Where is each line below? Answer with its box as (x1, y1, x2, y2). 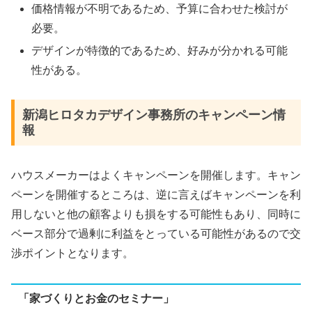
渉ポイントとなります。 (11, 247, 134, 260)
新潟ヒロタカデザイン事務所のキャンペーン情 (22, 108, 286, 123)
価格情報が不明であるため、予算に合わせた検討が (31, 3, 288, 15)
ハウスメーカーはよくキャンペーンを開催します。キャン (11, 169, 301, 182)
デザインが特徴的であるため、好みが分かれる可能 (31, 44, 288, 56)
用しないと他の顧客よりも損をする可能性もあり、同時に (11, 208, 301, 221)
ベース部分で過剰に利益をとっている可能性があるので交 (11, 228, 301, 240)
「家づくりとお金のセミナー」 (17, 292, 174, 304)
